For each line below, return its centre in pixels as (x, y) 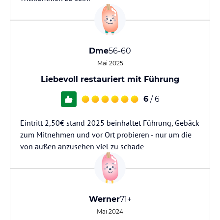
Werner (104, 199)
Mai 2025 (110, 63)
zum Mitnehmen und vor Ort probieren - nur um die (106, 135)
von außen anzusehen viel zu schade (82, 146)
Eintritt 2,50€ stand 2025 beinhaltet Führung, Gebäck (110, 123)
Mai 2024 (110, 211)
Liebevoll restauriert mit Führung (110, 79)
